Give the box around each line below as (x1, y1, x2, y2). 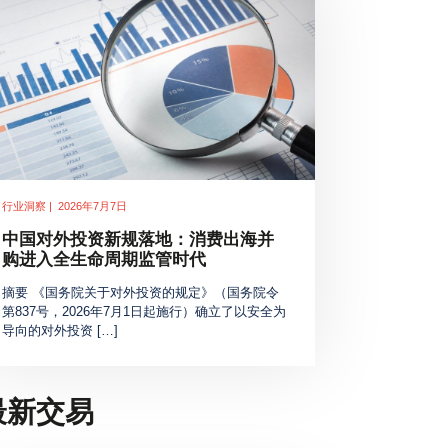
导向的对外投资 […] (2, 324, 119, 338)
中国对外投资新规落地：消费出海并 (2, 230, 275, 250)
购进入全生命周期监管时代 (2, 250, 207, 270)
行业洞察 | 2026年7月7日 (2, 200, 128, 213)
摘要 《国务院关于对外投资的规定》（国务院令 (2, 286, 280, 300)
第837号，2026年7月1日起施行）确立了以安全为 (2, 305, 287, 319)
